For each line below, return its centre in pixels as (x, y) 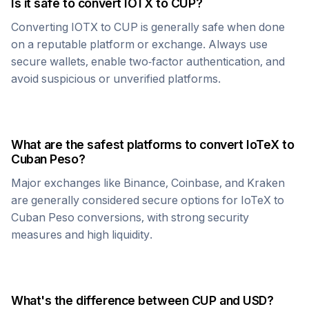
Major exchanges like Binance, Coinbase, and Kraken (148, 183)
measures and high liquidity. (82, 235)
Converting (41, 27)
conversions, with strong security (162, 217)
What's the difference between (101, 300)
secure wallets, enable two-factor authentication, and (148, 61)
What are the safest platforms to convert (129, 144)
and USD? (245, 300)
